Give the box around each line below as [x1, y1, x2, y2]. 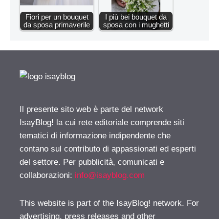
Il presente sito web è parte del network [20, 104, 163, 114]
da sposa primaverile [23, 20, 90, 29]
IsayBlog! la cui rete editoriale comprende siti [20, 117, 184, 127]
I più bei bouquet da [105, 12, 167, 21]
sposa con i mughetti [103, 20, 169, 29]
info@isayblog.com [75, 170, 145, 180]
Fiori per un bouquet [25, 12, 88, 21]
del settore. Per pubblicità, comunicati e [20, 157, 164, 167]
